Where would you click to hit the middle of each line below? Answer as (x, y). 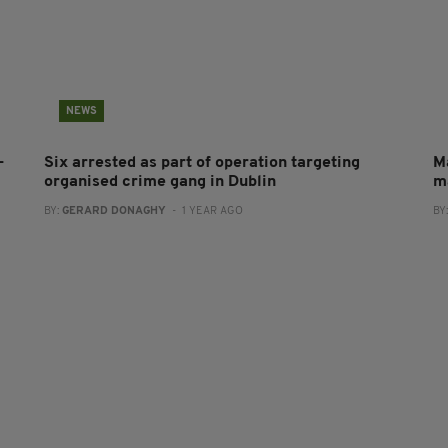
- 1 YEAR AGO (204, 212)
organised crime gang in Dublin (159, 182)
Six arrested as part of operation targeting (201, 163)
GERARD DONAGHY (113, 212)
